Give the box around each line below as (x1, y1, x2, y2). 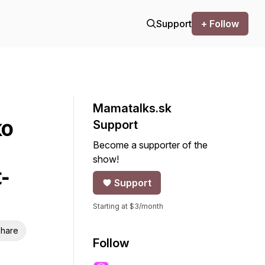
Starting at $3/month (93, 202, 163, 211)
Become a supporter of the (93, 139, 208, 151)
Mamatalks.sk (93, 101, 172, 115)
